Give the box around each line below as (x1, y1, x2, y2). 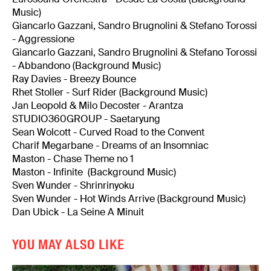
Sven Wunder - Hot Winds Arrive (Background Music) (12, 192, 246, 206)
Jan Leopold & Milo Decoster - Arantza (12, 99, 183, 113)
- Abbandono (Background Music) (12, 59, 161, 73)
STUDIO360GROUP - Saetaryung (12, 113, 160, 126)
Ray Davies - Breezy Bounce (12, 73, 139, 86)
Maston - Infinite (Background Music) (12, 166, 176, 179)
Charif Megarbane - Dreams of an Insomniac (12, 139, 209, 152)
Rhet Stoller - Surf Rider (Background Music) (12, 86, 207, 99)
